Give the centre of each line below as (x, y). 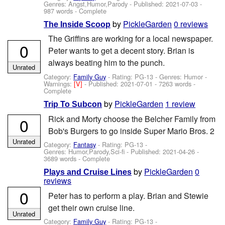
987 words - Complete (75, 11)
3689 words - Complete (77, 158)
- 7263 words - (174, 83)
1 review (181, 104)
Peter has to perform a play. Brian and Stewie (128, 195)
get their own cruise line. (91, 207)
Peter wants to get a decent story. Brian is (121, 51)
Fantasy (85, 144)
